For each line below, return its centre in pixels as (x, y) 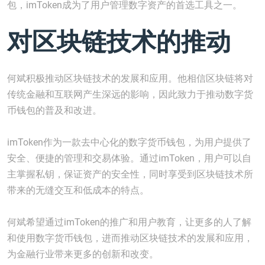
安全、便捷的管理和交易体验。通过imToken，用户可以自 (129, 158)
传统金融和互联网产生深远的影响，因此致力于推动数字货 (130, 94)
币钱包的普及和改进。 (54, 110)
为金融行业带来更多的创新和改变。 (83, 254)
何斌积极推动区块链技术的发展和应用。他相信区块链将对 (130, 78)
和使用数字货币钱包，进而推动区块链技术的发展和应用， (130, 238)
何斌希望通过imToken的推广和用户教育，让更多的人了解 (129, 222)
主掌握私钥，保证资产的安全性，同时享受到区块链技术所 (130, 174)
